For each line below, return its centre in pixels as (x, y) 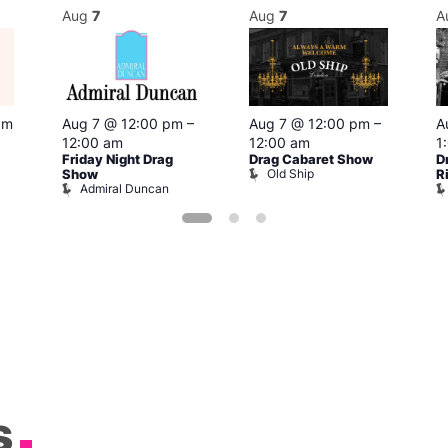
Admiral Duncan (124, 189)
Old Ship (290, 174)
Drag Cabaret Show (311, 160)
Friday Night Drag (117, 160)
